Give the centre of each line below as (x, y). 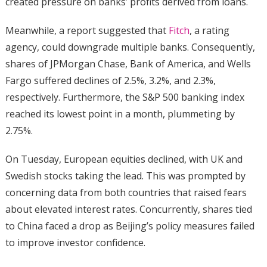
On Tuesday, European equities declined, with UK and (124, 159)
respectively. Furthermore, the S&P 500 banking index (125, 97)
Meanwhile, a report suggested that (87, 30)
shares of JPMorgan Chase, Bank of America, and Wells (128, 63)
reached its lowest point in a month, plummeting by (120, 114)
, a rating (209, 30)
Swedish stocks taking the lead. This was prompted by (125, 176)
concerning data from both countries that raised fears (126, 192)
